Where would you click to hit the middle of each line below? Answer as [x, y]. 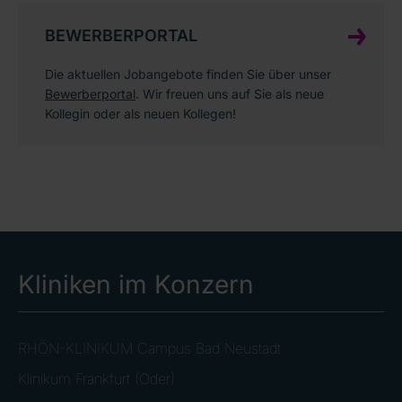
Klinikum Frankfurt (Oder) [96, 379]
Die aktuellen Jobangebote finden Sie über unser [188, 74]
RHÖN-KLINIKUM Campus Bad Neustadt [149, 349]
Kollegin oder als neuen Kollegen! [140, 114]
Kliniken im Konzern [136, 285]
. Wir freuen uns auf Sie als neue [230, 94]
